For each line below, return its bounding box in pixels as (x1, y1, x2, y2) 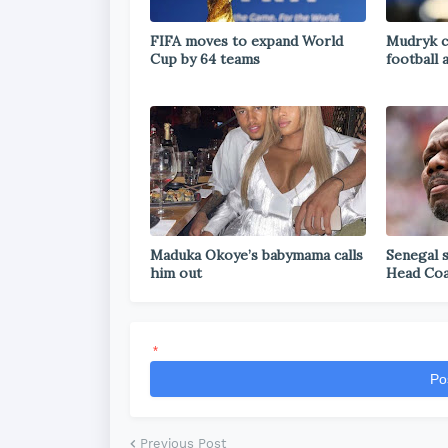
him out (150, 264, 202, 282)
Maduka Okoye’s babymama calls (150, 246, 363, 264)
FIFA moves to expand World (150, 32, 343, 50)
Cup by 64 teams (150, 50, 260, 68)
